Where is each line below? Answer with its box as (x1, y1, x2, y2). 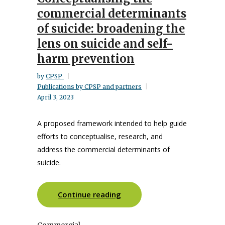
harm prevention (37, 52, 135, 66)
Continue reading (58, 189, 121, 199)
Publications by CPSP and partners (37, 83, 142, 90)
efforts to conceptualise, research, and (37, 132, 163, 141)
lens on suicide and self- (37, 37, 173, 51)
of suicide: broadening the (37, 22, 185, 36)
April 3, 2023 (37, 93, 74, 101)
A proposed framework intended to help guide (37, 119, 187, 128)
